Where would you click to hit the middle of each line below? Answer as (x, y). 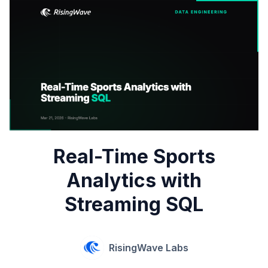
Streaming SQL (134, 205)
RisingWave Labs (148, 248)
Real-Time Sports (134, 157)
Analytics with (134, 181)
